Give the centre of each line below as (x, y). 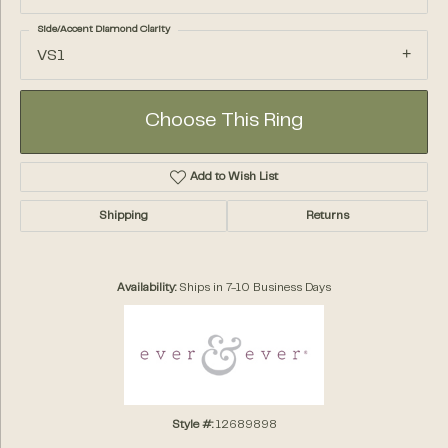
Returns (327, 216)
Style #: (192, 425)
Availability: (146, 288)
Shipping (123, 216)
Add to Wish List (234, 177)
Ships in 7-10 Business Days (255, 288)
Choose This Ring (224, 122)
